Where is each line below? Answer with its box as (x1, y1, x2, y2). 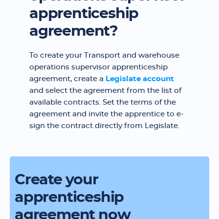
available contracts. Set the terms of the (29, 99, 176, 106)
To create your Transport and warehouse (29, 52, 179, 59)
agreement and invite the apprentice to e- (29, 110, 184, 118)
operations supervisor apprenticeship (29, 64, 168, 71)
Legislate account (106, 75, 174, 83)
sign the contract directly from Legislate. (29, 122, 179, 130)
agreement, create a (29, 75, 106, 83)
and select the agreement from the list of (29, 87, 181, 94)
